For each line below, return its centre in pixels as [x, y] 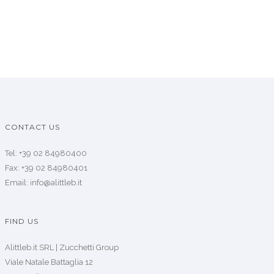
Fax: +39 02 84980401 [46, 168]
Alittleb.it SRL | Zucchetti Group [62, 248]
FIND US [22, 221]
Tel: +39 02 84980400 [46, 154]
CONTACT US [32, 127]
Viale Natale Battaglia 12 [49, 262]
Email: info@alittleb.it [43, 183]
